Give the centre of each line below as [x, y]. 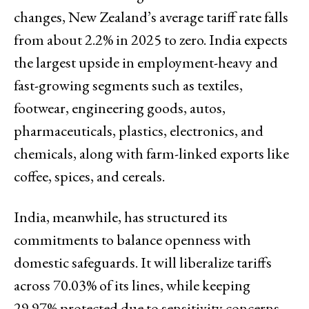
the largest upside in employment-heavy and [146, 62]
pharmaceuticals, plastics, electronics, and [139, 130]
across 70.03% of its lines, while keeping [132, 285]
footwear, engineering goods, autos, [120, 108]
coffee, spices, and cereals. [89, 176]
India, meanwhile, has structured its [121, 217]
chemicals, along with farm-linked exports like [151, 153]
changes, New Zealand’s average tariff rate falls [151, 17]
